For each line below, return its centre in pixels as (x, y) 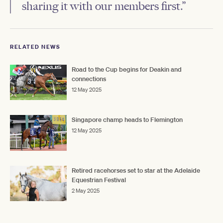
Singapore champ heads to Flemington (127, 120)
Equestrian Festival (99, 180)
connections (89, 79)
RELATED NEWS (35, 47)
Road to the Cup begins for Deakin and (127, 69)
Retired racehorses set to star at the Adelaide (136, 170)
